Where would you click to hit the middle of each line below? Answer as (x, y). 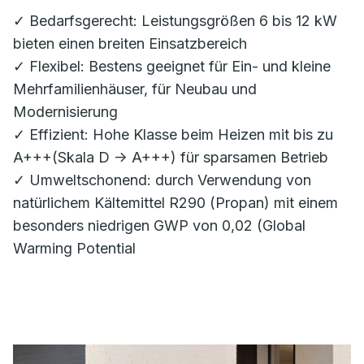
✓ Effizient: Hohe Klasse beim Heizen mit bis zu (173, 135)
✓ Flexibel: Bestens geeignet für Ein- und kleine (172, 67)
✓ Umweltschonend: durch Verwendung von (162, 180)
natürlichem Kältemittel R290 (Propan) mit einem (175, 203)
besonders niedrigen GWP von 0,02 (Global (159, 226)
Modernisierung (65, 112)
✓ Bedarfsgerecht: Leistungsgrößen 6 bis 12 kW (175, 21)
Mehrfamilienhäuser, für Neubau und (135, 89)
